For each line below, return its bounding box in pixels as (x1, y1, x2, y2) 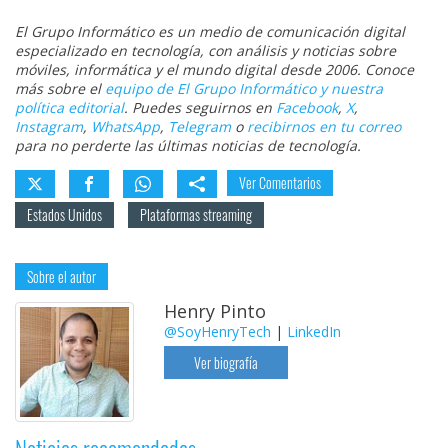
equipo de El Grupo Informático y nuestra (105, 79, 383, 99)
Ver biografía (194, 352, 259, 374)
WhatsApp (91, 117, 160, 137)
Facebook (276, 98, 338, 118)
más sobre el (15, 79, 105, 99)
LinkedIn (287, 322, 342, 342)
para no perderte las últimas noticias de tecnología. (15, 136, 361, 156)
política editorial (15, 98, 124, 118)
